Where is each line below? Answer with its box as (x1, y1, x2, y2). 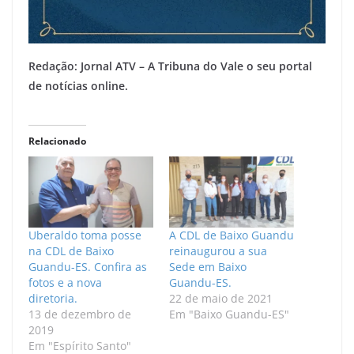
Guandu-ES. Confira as (28, 259, 147, 275)
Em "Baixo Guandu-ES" (169, 307, 289, 322)
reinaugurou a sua (169, 243, 267, 259)
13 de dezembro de (28, 307, 131, 322)
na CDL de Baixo (28, 243, 114, 259)
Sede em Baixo (169, 259, 247, 275)
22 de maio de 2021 (169, 291, 273, 307)
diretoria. (28, 291, 77, 307)
